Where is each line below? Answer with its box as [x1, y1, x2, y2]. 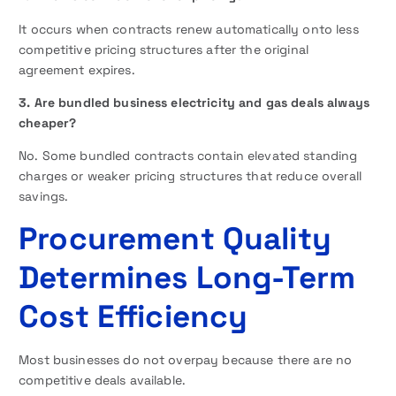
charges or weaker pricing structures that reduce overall [19, 167, 362, 184]
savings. [19, 187, 69, 204]
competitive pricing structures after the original [19, 41, 309, 57]
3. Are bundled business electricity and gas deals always [19, 94, 369, 110]
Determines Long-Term [19, 256, 355, 297]
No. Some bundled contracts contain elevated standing [19, 147, 358, 164]
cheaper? [19, 114, 77, 131]
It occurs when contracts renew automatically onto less [19, 20, 359, 37]
